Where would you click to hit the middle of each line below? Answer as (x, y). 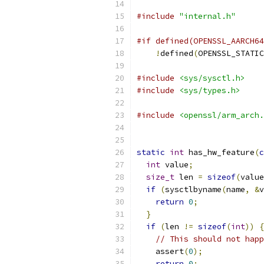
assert (160, 251)
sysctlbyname (193, 189)
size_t (160, 177)
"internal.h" (207, 16)
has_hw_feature (219, 152)
